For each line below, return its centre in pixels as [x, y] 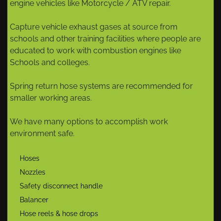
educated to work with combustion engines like [95, 51]
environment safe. [42, 134]
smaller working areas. [51, 98]
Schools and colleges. [50, 63]
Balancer [34, 200]
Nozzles [33, 172]
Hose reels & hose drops [59, 214]
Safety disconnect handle [61, 186]
